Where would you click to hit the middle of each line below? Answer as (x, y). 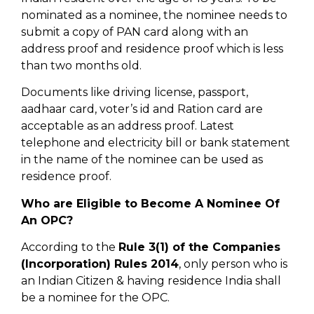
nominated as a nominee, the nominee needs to (154, 15)
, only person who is (233, 264)
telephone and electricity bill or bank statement (156, 143)
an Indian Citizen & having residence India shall (151, 281)
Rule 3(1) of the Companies (199, 247)
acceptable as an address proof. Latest (128, 126)
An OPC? (47, 220)
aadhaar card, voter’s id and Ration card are (142, 109)
